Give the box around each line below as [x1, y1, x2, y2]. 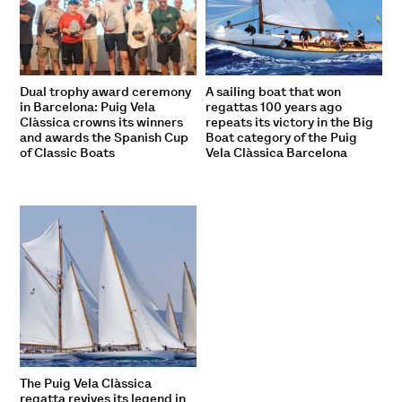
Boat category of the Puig [205, 129, 357, 146]
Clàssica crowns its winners [20, 114, 184, 131]
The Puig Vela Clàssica [20, 375, 153, 392]
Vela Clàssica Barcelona [205, 144, 347, 162]
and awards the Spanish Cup [20, 129, 189, 146]
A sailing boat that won [205, 83, 341, 100]
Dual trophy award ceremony [20, 83, 192, 100]
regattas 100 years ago [205, 99, 342, 116]
